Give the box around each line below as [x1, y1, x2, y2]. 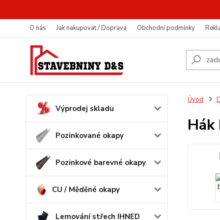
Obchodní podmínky [137, 24, 195, 32]
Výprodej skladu [55, 104, 114, 113]
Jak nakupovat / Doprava [56, 24, 127, 32]
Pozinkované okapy [55, 131, 124, 140]
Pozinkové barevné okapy [55, 158, 146, 167]
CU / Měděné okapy [52, 185, 120, 194]
